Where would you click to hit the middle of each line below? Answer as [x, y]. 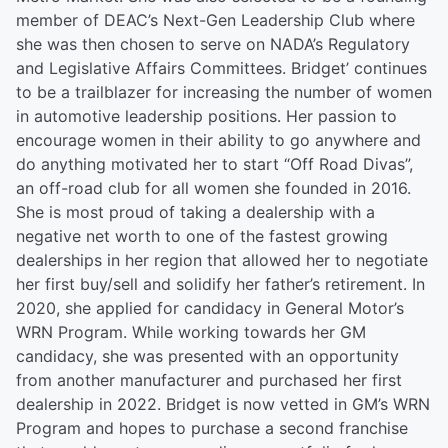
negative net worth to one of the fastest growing [202, 236]
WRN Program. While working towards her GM [191, 332]
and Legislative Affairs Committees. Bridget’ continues [221, 68]
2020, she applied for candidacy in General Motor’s [210, 308]
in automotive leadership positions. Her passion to [206, 116]
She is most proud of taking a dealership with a [195, 212]
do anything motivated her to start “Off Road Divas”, [214, 164]
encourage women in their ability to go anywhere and [218, 140]
